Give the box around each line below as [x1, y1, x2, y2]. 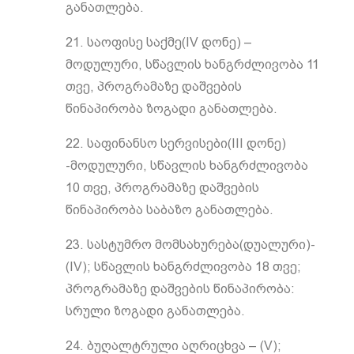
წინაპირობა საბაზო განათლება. [65, 202, 273, 217]
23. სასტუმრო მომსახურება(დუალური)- [65, 237, 315, 252]
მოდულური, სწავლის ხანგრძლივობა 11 [65, 57, 319, 72]
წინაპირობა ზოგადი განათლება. [65, 101, 277, 116]
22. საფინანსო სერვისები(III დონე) [65, 136, 286, 151]
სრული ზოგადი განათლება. [65, 303, 245, 318]
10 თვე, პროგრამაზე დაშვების [65, 180, 259, 195]
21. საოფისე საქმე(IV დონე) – [65, 35, 252, 50]
